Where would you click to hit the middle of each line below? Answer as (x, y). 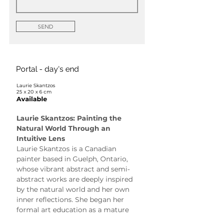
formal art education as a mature (74, 209)
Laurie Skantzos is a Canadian (67, 148)
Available (32, 99)
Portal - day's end (47, 69)
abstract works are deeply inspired (76, 179)
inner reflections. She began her (71, 199)
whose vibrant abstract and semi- (73, 169)
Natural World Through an (64, 128)
